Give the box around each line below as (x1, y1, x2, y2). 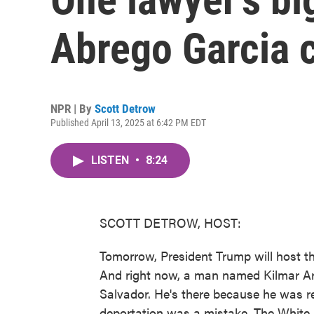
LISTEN (91, 153, 132, 167)
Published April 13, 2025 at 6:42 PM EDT (50, 117, 206, 128)
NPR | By (50, 102, 95, 116)
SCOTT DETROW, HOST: (100, 214, 241, 231)
